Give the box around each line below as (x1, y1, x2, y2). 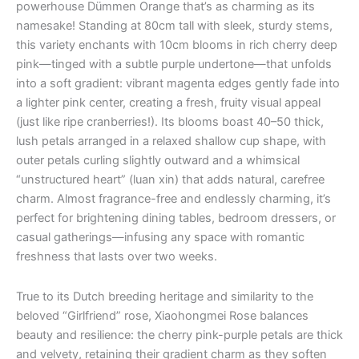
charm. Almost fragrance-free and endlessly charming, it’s (16, 192, 331, 207)
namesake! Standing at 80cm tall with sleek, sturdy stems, (16, 18, 333, 34)
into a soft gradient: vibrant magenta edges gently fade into (16, 76, 340, 91)
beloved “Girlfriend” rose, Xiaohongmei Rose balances (16, 308, 309, 323)
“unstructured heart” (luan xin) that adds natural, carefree (16, 172, 325, 188)
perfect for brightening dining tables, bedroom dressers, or (16, 211, 336, 226)
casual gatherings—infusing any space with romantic (16, 230, 305, 245)
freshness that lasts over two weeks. (16, 249, 217, 264)
